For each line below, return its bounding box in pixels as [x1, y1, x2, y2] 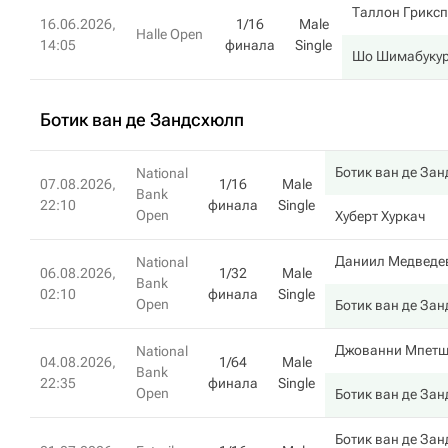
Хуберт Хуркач [335, 208, 425, 224]
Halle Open [136, 26, 203, 42]
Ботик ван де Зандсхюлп [40, 109, 244, 130]
